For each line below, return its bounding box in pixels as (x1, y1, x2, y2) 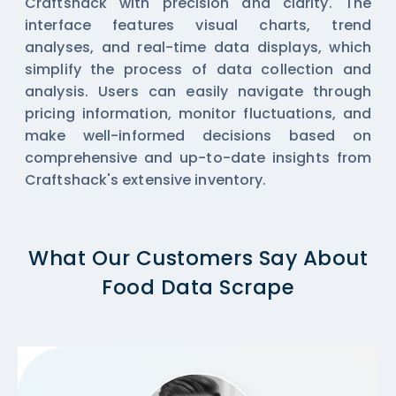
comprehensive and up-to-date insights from (25, 147, 371, 168)
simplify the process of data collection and (25, 58, 371, 80)
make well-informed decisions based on (25, 125, 371, 146)
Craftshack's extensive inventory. (25, 169, 267, 190)
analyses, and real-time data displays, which (25, 36, 371, 57)
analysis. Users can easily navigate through (25, 80, 371, 102)
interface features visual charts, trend (25, 14, 371, 35)
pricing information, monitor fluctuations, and (25, 103, 371, 124)
